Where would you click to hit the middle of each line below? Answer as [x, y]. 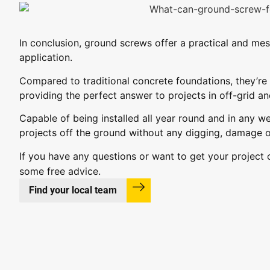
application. [46, 58]
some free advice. [60, 171]
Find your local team [73, 190]
